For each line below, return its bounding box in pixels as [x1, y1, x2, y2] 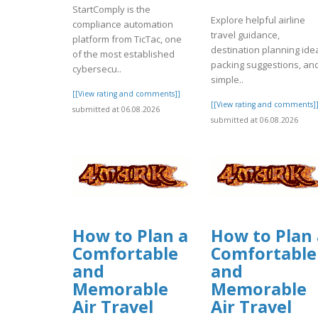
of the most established [72, 47, 175, 60]
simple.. [211, 73, 243, 87]
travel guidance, [211, 28, 280, 42]
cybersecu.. [72, 62, 121, 75]
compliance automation [72, 17, 173, 31]
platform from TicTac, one [72, 32, 182, 45]
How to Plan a [72, 224, 188, 247]
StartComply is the [72, 2, 150, 16]
